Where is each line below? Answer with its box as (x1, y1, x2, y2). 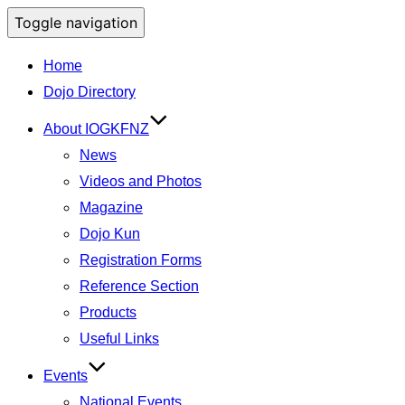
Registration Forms (80, 252, 202, 268)
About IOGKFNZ (43, 121, 149, 137)
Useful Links (80, 331, 159, 346)
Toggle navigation (14, 14, 137, 32)
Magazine (80, 200, 143, 215)
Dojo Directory (43, 84, 136, 99)
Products (80, 305, 137, 320)
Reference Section (80, 278, 199, 294)
